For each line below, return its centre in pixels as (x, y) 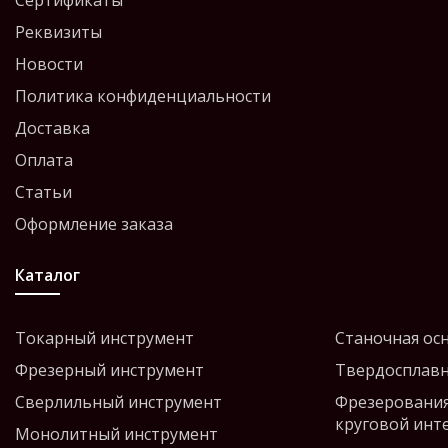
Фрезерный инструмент (109, 370)
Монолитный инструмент (116, 434)
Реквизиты (58, 32)
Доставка (52, 128)
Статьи (43, 192)
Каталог (47, 275)
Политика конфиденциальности (143, 96)
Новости (49, 64)
